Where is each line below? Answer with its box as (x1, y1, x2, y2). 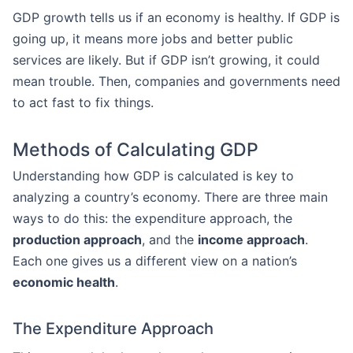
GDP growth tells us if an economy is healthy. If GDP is (13, 9, 340, 25)
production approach (13, 232, 142, 247)
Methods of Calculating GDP (13, 139, 258, 161)
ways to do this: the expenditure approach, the (13, 210, 292, 226)
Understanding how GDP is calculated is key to (13, 168, 294, 184)
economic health (13, 274, 115, 290)
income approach (198, 232, 305, 247)
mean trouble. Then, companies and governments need (13, 73, 340, 89)
